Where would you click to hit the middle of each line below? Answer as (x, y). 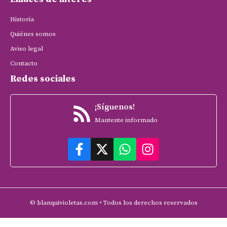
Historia (22, 20)
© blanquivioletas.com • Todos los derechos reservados (113, 203)
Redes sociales (43, 79)
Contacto (24, 64)
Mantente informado (126, 120)
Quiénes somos (33, 34)
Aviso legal (27, 49)
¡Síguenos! (115, 107)
